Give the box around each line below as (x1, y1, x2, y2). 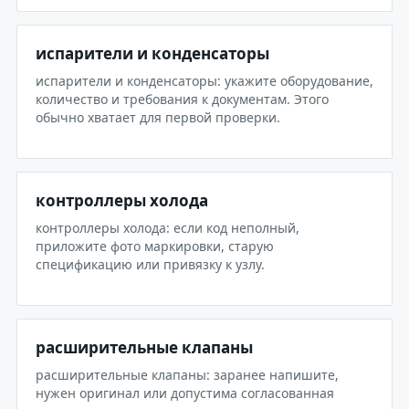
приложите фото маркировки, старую (36, 237, 274, 255)
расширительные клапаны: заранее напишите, (36, 366, 339, 383)
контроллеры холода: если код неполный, (36, 219, 299, 236)
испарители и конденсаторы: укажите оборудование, (36, 72, 373, 89)
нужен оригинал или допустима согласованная (36, 384, 334, 402)
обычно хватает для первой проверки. (36, 109, 280, 126)
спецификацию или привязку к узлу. (36, 256, 265, 273)
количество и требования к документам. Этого (36, 90, 329, 108)
